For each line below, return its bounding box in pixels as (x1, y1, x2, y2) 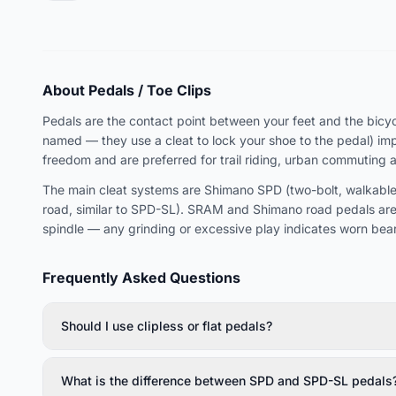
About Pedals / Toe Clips (42, 80, 211, 99)
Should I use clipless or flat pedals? (61, 317, 272, 333)
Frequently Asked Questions (42, 268, 240, 286)
